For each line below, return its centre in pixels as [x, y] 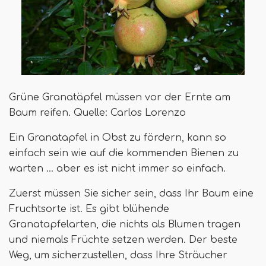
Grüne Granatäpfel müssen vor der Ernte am [120, 98]
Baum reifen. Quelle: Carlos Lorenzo [97, 113]
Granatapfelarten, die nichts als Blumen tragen [125, 225]
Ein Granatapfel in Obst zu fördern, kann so [118, 138]
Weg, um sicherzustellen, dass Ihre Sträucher [118, 256]
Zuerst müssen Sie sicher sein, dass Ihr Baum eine [131, 194]
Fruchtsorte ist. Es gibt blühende [89, 209]
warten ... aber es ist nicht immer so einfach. [117, 169]
